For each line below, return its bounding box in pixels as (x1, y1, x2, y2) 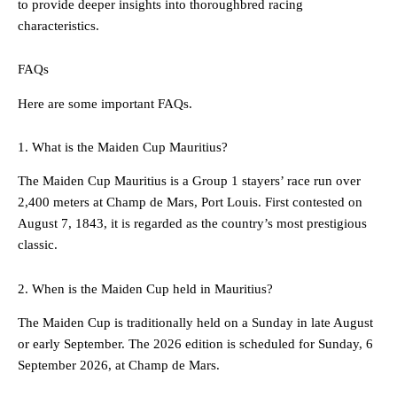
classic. (18, 237, 58, 253)
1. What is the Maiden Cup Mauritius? (18, 140, 228, 155)
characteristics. (18, 18, 99, 33)
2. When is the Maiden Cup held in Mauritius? (18, 281, 273, 296)
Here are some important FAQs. (18, 96, 192, 111)
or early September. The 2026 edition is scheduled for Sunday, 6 (18, 337, 373, 352)
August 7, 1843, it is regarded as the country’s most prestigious (18, 216, 367, 231)
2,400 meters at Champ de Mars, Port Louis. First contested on (18, 195, 362, 210)
